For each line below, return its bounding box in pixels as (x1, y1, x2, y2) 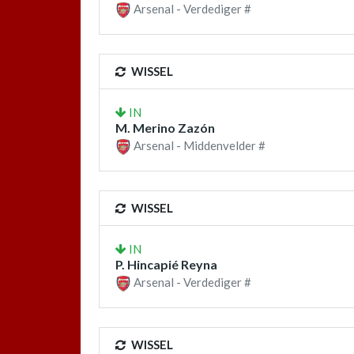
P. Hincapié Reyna (115, 257, 217, 273)
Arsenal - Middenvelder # (131, 137, 265, 153)
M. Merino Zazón (115, 119, 215, 135)
